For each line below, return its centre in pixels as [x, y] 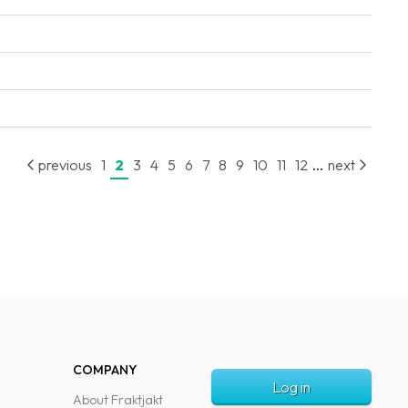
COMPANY [105, 370]
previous [64, 165]
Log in [291, 387]
